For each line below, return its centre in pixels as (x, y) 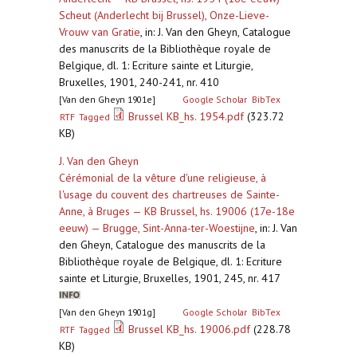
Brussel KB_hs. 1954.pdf (186, 116)
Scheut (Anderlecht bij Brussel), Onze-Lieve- (164, 15)
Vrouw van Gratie (100, 32)
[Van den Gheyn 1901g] (107, 312)
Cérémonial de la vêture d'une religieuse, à (163, 178)
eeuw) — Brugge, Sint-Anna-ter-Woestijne (157, 228)
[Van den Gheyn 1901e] (107, 99)
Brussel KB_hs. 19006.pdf (190, 329)
